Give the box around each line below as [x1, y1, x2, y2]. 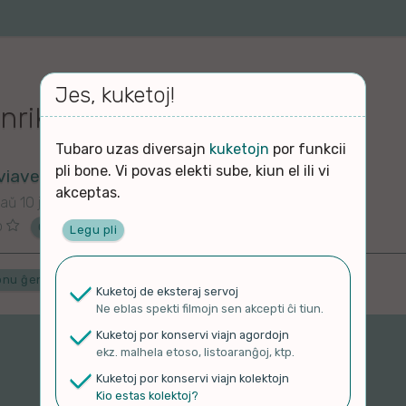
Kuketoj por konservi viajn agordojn [96, 327, 289, 342]
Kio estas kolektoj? [96, 388, 198, 402]
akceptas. [55, 184, 121, 201]
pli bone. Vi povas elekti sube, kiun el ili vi [55, 162, 330, 179]
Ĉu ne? [38, 219, 82, 234]
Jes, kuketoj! [55, 82, 175, 108]
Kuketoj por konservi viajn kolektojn [96, 371, 289, 385]
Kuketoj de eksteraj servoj [96, 284, 238, 298]
